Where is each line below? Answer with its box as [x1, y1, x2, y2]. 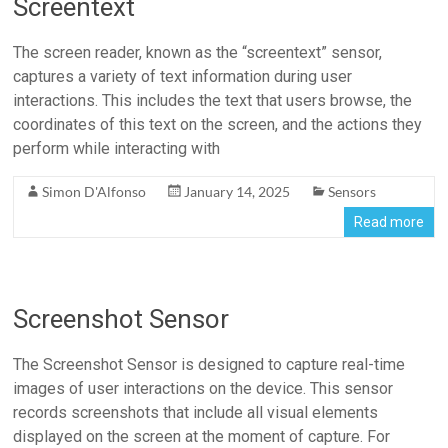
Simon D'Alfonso [42, 183, 147, 200]
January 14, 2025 [184, 183, 291, 200]
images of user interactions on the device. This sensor [13, 379, 394, 398]
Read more [353, 214, 424, 230]
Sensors [328, 183, 377, 200]
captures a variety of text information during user [13, 67, 353, 86]
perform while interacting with [13, 139, 221, 158]
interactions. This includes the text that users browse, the [13, 91, 413, 110]
